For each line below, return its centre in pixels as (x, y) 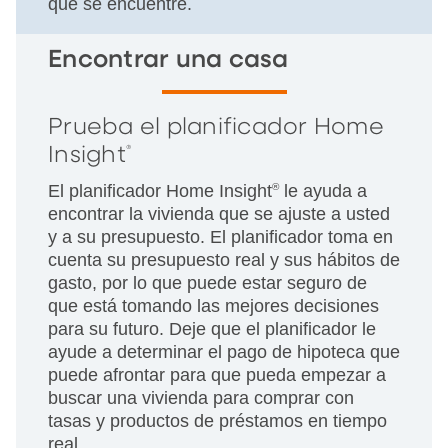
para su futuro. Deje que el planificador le (212, 328)
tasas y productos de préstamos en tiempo (217, 420)
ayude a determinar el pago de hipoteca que (224, 351)
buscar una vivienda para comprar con (201, 397)
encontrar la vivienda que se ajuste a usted (219, 213)
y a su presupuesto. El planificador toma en (220, 236)
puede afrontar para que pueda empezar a (217, 374)
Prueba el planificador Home (216, 127)
